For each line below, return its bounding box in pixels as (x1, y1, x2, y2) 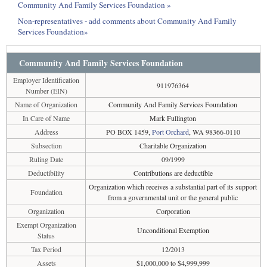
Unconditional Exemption (136, 225, 209, 235)
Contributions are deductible (133, 168, 213, 178)
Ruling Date (29, 154, 63, 164)
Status (38, 231, 55, 240)
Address (34, 127, 58, 136)
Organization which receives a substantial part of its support (89, 182, 257, 191)
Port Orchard (151, 127, 189, 136)
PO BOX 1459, (105, 127, 152, 136)
